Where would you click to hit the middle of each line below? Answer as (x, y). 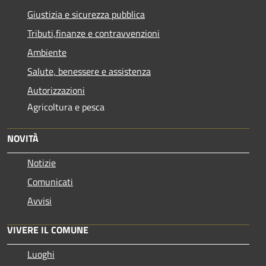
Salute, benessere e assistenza (89, 72)
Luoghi (41, 254)
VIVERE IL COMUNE (48, 230)
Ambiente (47, 53)
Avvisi (39, 201)
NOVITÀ (23, 139)
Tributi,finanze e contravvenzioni (94, 34)
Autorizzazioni (56, 91)
